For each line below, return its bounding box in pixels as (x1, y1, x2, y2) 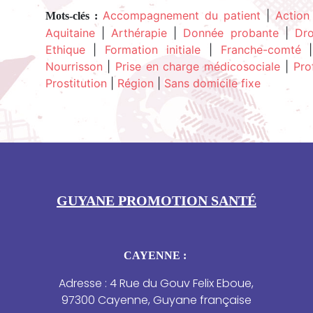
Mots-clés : (45, 10, 103, 22)
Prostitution (45, 76, 107, 91)
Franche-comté (220, 43, 301, 57)
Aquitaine (45, 26, 95, 41)
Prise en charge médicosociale (115, 59, 281, 74)
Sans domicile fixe (163, 76, 261, 91)
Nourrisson (45, 59, 103, 74)
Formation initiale (105, 43, 201, 57)
